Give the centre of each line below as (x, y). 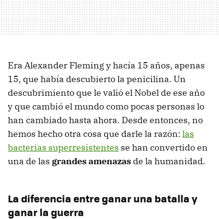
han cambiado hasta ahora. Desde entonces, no (105, 120)
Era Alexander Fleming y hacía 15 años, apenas (106, 66)
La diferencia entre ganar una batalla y (103, 198)
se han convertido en (163, 148)
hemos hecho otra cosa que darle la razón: (95, 134)
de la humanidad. (169, 161)
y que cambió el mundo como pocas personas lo (106, 107)
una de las (30, 161)
